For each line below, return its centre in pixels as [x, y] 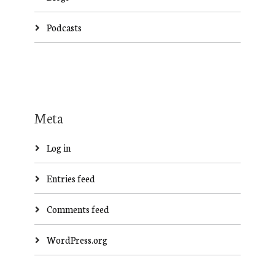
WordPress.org [77, 240]
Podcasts [64, 27]
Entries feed [71, 178]
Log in [58, 148]
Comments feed [78, 209]
